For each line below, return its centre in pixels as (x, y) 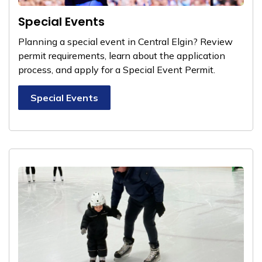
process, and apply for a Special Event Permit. (117, 70)
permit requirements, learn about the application (122, 56)
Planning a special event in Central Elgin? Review (125, 42)
